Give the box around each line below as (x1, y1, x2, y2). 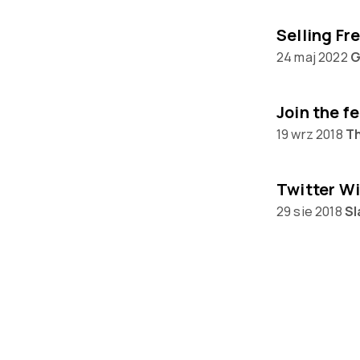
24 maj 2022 (276, 48, 348, 66)
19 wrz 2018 (276, 125, 343, 143)
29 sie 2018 (276, 202, 342, 220)
